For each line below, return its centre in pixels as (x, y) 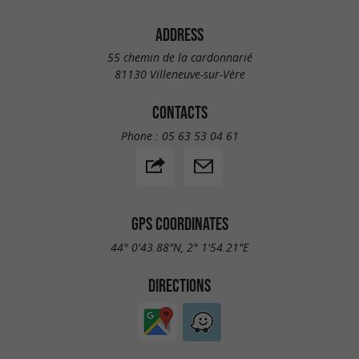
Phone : (141, 135)
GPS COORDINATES (179, 223)
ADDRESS (179, 34)
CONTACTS (179, 113)
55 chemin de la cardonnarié (179, 58)
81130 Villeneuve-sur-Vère (179, 75)
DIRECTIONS (179, 285)
